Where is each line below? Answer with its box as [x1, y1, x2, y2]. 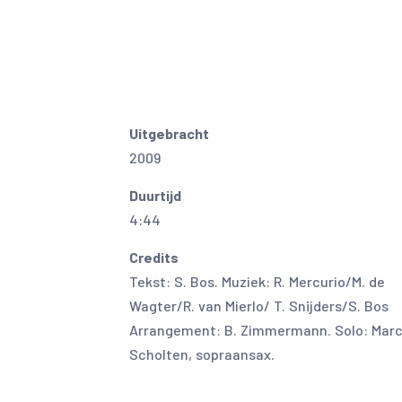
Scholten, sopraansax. [129, 345, 275, 363]
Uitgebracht [129, 125, 209, 142]
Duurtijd [129, 187, 181, 204]
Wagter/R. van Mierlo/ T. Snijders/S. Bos [129, 297, 389, 314]
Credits [129, 249, 179, 266]
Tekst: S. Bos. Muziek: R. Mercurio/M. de [129, 273, 385, 290]
